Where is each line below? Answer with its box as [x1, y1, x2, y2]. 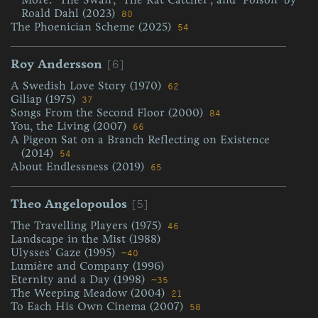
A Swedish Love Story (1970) [11, 79, 165, 92]
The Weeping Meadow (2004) [11, 286, 168, 300]
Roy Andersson [11, 56, 102, 72]
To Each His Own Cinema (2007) [11, 300, 187, 313]
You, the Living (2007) [11, 119, 130, 133]
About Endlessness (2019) [11, 160, 148, 173]
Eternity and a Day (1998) [11, 273, 148, 286]
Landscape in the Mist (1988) [11, 232, 160, 246]
